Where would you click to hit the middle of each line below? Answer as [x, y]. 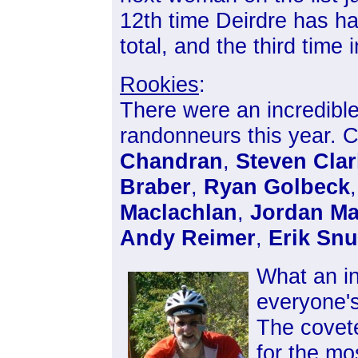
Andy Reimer [188, 238]
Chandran [171, 161]
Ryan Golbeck [274, 187]
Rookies [159, 84]
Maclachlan [179, 212]
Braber [155, 187]
